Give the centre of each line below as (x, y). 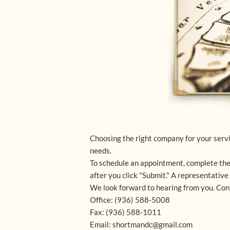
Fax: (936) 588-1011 (126, 212)
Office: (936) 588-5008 (130, 200)
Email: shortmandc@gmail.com (141, 224)
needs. (101, 150)
